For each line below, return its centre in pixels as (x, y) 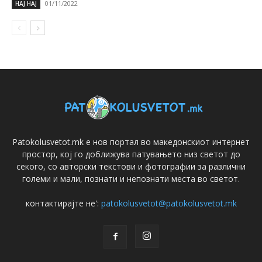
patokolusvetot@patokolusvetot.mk (169, 204)
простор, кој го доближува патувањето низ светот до (131, 154)
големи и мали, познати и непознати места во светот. (131, 179)
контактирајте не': (63, 204)
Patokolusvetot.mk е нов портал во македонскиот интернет (131, 142)
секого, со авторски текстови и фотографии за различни (131, 167)
